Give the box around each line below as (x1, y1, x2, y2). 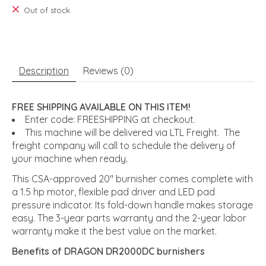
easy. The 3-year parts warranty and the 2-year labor (12, 211, 246, 224)
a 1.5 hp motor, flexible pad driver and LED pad (12, 185, 215, 198)
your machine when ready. (12, 152, 128, 164)
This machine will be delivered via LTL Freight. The (25, 126, 240, 138)
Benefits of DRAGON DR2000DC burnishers (12, 245, 205, 257)
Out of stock (23, 5, 70, 15)
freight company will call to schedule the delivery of (12, 139, 236, 151)
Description (19, 64, 69, 77)
